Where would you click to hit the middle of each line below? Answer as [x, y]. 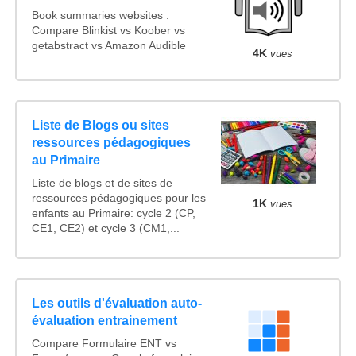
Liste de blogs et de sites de [102, 183]
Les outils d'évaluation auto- [116, 304]
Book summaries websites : [100, 16]
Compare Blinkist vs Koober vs [108, 31]
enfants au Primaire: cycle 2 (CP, [113, 213]
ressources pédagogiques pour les [118, 198]
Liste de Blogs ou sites [100, 125]
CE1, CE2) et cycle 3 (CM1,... [105, 228]
